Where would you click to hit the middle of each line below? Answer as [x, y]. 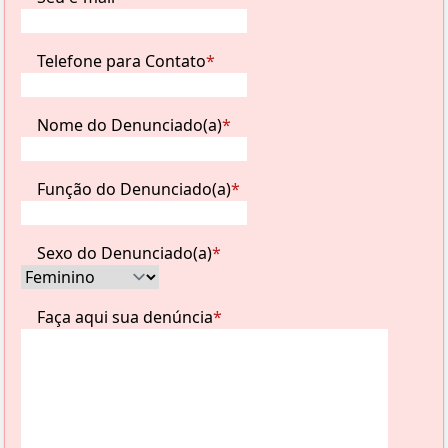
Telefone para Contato [121, 61]
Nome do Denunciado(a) [129, 125]
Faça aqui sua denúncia [125, 317]
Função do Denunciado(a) [134, 189]
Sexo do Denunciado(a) [124, 253]
